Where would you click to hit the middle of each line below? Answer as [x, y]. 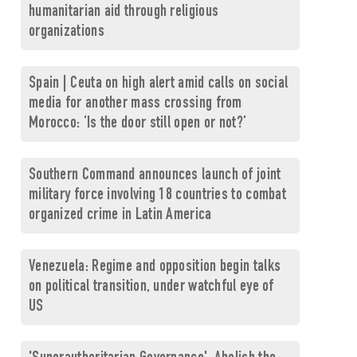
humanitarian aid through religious [124, 12]
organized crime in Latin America [120, 216]
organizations [66, 32]
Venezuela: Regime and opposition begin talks [155, 267]
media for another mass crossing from [135, 104]
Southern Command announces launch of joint [155, 176]
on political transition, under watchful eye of [151, 287]
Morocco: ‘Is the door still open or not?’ [137, 124]
